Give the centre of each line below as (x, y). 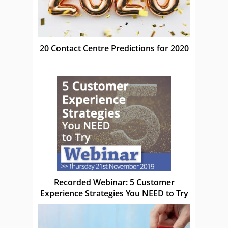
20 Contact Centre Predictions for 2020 (114, 48)
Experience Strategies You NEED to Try (114, 193)
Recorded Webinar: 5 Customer (114, 182)
